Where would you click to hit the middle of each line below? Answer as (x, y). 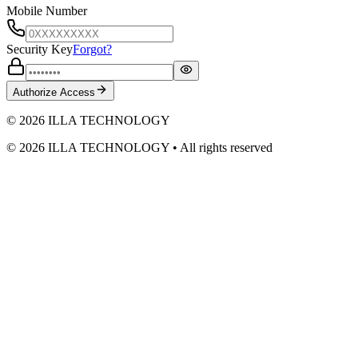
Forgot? (92, 49)
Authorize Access (54, 92)
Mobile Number (47, 10)
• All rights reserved (221, 147)
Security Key (40, 49)
